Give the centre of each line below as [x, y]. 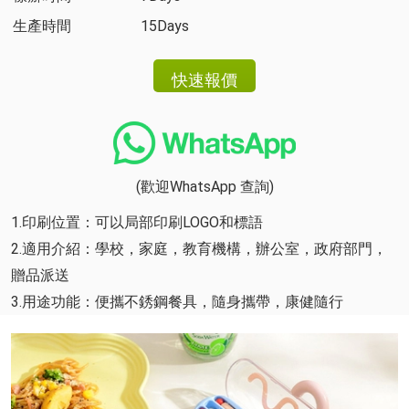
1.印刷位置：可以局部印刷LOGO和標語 [137, 222]
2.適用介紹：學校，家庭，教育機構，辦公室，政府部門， [199, 249]
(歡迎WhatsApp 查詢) [204, 187]
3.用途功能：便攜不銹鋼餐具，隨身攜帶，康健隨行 [177, 302]
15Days [165, 26]
